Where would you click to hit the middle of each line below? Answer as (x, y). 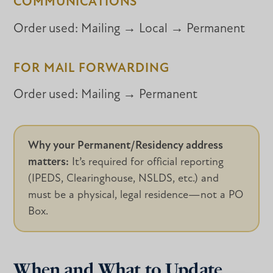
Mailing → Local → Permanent (162, 29)
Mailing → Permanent (138, 95)
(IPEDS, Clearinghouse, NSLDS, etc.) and (124, 179)
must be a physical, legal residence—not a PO (136, 195)
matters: (49, 162)
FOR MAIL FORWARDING (91, 68)
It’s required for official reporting (147, 162)
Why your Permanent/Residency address (126, 146)
